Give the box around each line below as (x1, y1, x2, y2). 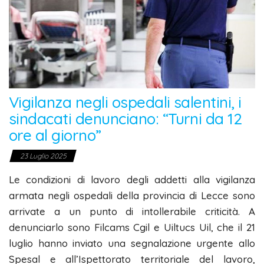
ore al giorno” (9, 126, 101, 146)
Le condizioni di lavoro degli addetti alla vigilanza (9, 173, 255, 186)
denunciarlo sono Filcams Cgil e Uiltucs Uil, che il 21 (9, 221, 255, 234)
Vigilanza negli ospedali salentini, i (9, 93, 242, 113)
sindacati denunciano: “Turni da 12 (9, 109, 242, 129)
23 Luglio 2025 (20, 151, 66, 161)
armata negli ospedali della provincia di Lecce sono (9, 189, 255, 202)
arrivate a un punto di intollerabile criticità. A (9, 205, 255, 218)
